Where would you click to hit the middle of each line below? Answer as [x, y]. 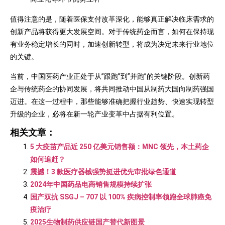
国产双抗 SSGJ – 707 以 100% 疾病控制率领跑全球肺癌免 [121, 197]
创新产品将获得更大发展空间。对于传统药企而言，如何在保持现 [112, 31]
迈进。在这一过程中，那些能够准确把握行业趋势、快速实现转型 [112, 101]
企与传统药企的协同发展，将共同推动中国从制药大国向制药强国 [112, 89]
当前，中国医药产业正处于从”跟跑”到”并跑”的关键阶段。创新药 [110, 76]
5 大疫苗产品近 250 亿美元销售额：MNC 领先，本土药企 [120, 147]
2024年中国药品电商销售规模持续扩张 [91, 185]
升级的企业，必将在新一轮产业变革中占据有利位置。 [94, 114]
